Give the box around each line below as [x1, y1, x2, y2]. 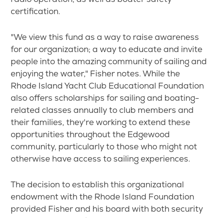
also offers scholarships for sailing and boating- [11, 92, 200, 103]
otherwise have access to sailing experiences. [11, 153, 191, 164]
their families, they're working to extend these [11, 117, 191, 127]
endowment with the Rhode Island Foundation [11, 191, 195, 202]
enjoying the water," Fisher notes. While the [11, 68, 181, 79]
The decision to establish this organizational [11, 179, 184, 190]
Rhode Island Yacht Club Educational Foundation [11, 80, 204, 91]
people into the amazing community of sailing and [11, 56, 207, 67]
